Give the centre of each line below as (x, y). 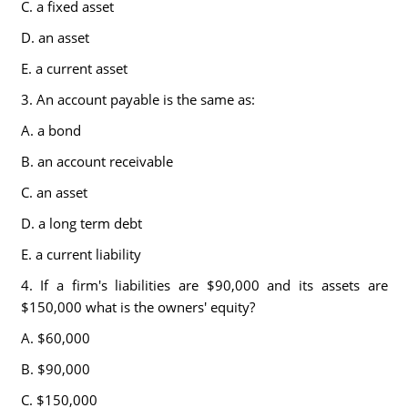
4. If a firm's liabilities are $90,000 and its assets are (204, 285)
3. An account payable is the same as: (138, 99)
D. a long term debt (81, 223)
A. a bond (51, 130)
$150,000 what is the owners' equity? (138, 307)
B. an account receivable (97, 161)
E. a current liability (81, 254)
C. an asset (54, 192)
